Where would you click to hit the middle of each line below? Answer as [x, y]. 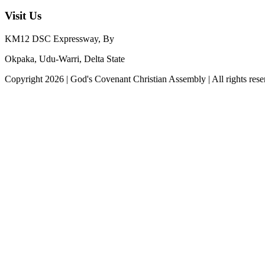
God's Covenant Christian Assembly [138, 79]
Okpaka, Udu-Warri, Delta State [65, 59]
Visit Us [23, 16]
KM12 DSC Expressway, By [59, 39]
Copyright [25, 79]
